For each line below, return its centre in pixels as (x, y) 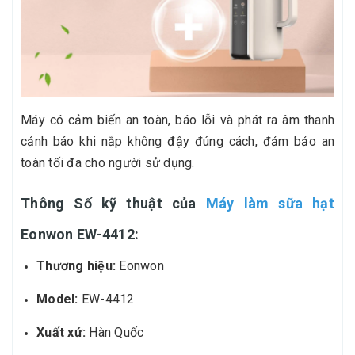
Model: (57, 300)
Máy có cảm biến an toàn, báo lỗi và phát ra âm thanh (177, 120)
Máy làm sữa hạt (270, 204)
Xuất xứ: (61, 333)
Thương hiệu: (76, 266)
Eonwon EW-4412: (80, 235)
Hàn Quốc (115, 333)
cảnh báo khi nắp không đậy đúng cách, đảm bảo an (177, 142)
